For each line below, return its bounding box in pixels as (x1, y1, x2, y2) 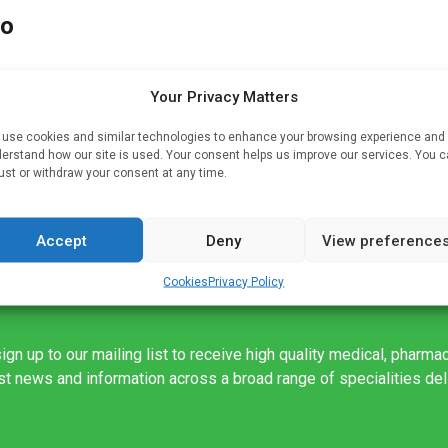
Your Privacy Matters (149, 87, 298, 106)
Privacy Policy (208, 274, 285, 289)
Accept (36, 231, 88, 249)
